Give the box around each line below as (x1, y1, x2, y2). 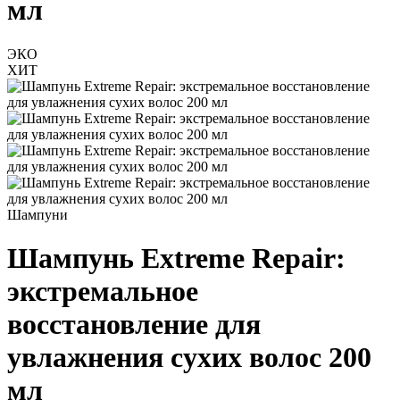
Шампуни (7, 206, 68, 222)
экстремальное (7, 275, 198, 308)
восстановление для (7, 308, 261, 341)
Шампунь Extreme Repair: (7, 242, 346, 275)
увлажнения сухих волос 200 (7, 341, 371, 374)
